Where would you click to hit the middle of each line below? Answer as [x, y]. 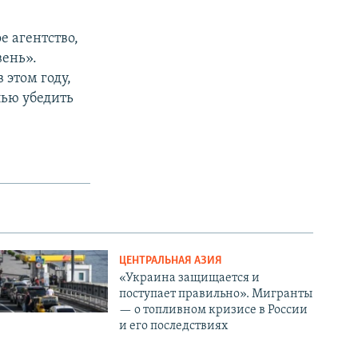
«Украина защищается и [190, 278]
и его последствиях [174, 326]
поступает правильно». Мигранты [216, 294]
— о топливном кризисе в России [214, 310]
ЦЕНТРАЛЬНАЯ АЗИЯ [171, 261]
